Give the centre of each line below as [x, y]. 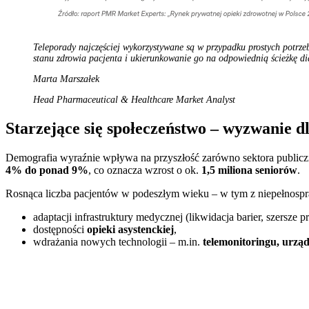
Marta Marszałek [66, 79]
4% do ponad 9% [47, 170]
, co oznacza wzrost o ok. [145, 170]
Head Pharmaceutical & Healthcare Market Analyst [134, 100]
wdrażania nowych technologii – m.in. [118, 241]
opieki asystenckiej [130, 229]
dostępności [60, 229]
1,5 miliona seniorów [249, 170]
